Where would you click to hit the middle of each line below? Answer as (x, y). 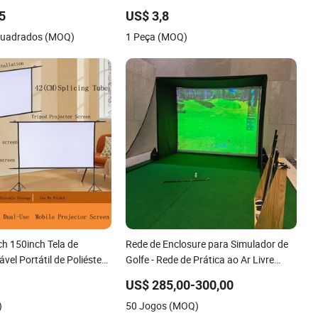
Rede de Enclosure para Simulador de (207, 243)
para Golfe (149, 275)
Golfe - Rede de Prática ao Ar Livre (200, 259)
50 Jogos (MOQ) (163, 305)
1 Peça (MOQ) (157, 36)
